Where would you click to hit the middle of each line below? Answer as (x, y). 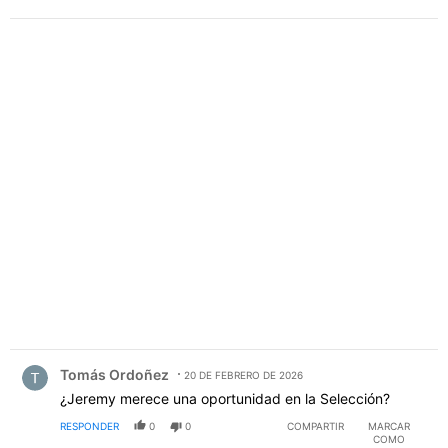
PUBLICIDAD (224, 164)
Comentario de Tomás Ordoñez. (129, 359)
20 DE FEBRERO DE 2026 (243, 374)
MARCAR (388, 425)
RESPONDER (89, 425)
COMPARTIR (315, 425)
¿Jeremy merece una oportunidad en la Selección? (225, 398)
